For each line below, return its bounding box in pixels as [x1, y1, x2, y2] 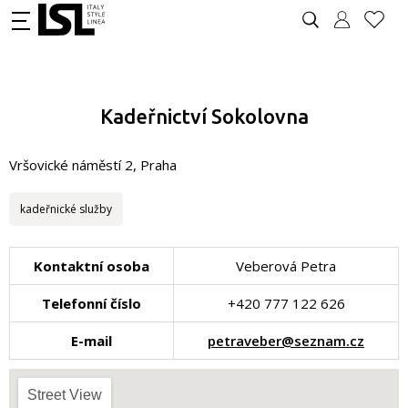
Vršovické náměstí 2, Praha [9, 156, 177, 174]
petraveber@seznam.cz [208, 331, 364, 350]
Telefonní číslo [42, 294, 141, 312]
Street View [27, 387, 102, 403]
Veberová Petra [236, 257, 336, 275]
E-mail [71, 331, 112, 350]
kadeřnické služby [20, 201, 112, 217]
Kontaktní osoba [34, 257, 149, 275]
